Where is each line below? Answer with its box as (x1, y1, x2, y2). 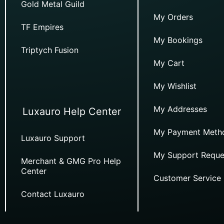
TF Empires (21, 21, 63, 32)
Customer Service (153, 172, 221, 183)
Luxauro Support (21, 132, 85, 143)
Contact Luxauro (21, 188, 84, 199)
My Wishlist (153, 80, 196, 91)
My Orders (153, 11, 193, 22)
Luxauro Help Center (22, 105, 121, 117)
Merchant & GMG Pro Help (21, 155, 121, 166)
